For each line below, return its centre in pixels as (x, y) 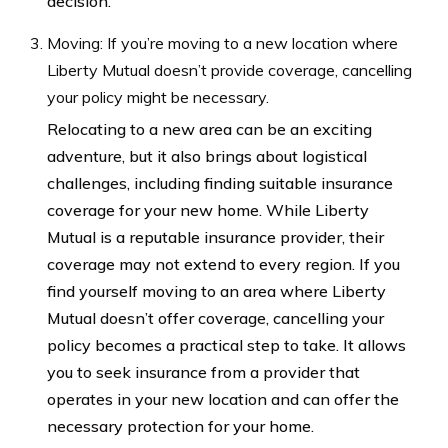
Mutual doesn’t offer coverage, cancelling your (215, 317)
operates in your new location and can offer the (223, 398)
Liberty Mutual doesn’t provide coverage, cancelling (229, 69)
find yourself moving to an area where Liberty (216, 290)
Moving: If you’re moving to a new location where (222, 42)
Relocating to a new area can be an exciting (209, 128)
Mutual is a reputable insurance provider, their (215, 236)
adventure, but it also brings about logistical (207, 155)
